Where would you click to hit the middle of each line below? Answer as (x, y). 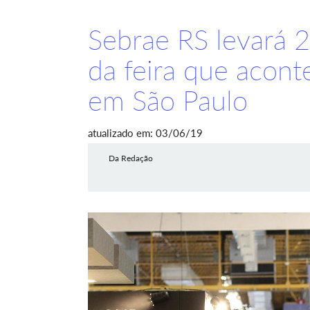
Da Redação (131, 158)
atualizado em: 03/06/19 (145, 133)
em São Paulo (168, 100)
